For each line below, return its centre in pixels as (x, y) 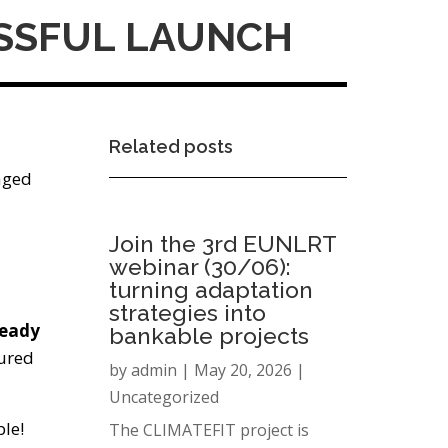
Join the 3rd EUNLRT (222, 243)
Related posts (170, 147)
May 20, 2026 (242, 369)
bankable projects (208, 335)
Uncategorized (163, 396)
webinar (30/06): (199, 266)
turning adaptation (210, 289)
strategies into (187, 312)
